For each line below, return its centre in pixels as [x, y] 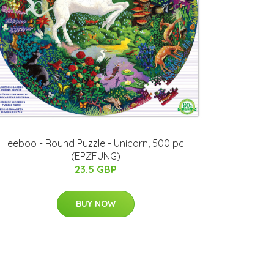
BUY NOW [95, 204]
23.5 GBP [95, 170]
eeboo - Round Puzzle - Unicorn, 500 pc [95, 143]
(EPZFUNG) [95, 156]
